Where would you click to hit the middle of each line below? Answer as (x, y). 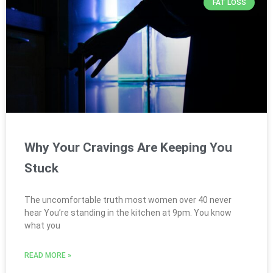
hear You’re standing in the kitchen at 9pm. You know (128, 212)
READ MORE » (48, 255)
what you (42, 225)
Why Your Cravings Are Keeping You (128, 147)
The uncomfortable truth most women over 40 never (128, 200)
